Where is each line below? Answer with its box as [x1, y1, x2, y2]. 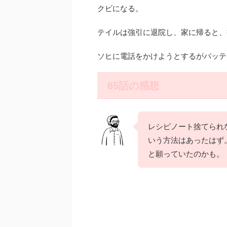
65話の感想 [107, 80, 159, 91]
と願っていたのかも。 [148, 147, 224, 159]
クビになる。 [97, 2, 143, 13]
